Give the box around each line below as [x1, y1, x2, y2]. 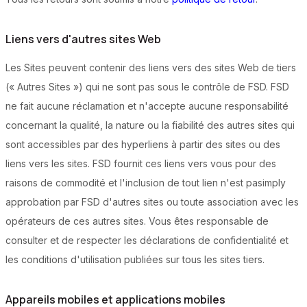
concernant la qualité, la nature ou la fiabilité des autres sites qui [5, 119, 295, 132]
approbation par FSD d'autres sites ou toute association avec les [5, 196, 299, 208]
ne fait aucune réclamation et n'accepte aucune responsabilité [5, 100, 288, 112]
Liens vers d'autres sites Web [5, 32, 161, 47]
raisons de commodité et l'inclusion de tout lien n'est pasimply [5, 177, 286, 189]
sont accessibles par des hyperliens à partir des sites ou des [5, 138, 280, 151]
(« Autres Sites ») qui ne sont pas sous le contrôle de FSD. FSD [5, 81, 289, 93]
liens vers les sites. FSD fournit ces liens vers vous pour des [5, 158, 276, 170]
